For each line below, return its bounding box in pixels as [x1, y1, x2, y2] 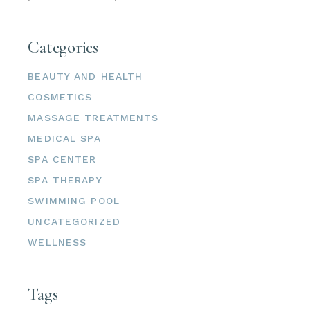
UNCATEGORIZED [28, 215, 120, 227]
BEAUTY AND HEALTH [28, 70, 143, 82]
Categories [28, 36, 98, 57]
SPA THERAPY [28, 174, 102, 185]
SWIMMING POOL [28, 194, 120, 206]
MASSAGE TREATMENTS [28, 111, 159, 123]
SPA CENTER [28, 153, 97, 165]
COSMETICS [28, 91, 93, 102]
